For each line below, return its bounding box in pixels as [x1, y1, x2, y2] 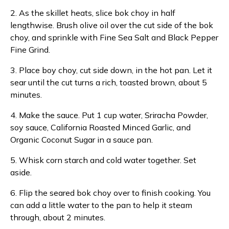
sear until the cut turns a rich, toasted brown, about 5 [10, 77, 207, 87]
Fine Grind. [10, 44, 50, 55]
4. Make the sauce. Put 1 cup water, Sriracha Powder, [10, 110, 208, 120]
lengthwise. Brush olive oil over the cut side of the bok [10, 20, 213, 30]
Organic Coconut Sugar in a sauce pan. [10, 134, 155, 145]
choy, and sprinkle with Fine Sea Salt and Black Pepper [10, 32, 218, 42]
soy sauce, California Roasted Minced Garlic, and [10, 122, 191, 132]
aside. [10, 167, 32, 177]
